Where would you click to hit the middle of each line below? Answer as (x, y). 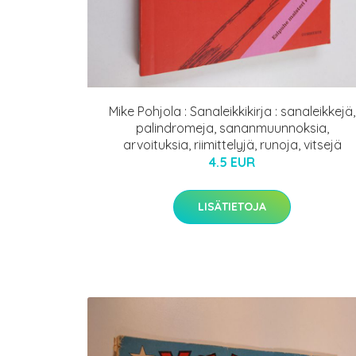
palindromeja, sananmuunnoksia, (232, 128)
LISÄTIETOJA (232, 206)
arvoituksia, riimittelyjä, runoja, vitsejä (232, 144)
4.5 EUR (232, 162)
